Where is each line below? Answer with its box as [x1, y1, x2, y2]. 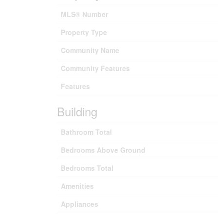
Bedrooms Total [61, 163, 113, 173]
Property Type [61, 27, 107, 37]
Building [57, 103, 97, 120]
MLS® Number [61, 9, 108, 19]
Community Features [61, 63, 130, 73]
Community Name [61, 45, 119, 55]
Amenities [61, 181, 94, 191]
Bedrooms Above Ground [61, 145, 145, 155]
